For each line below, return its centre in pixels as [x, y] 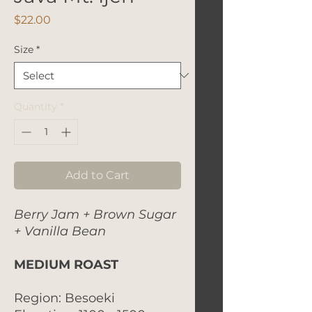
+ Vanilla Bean [60, 231]
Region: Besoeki [64, 298]
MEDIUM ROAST [66, 264]
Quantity [36, 106]
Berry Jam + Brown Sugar [95, 214]
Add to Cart [97, 175]
